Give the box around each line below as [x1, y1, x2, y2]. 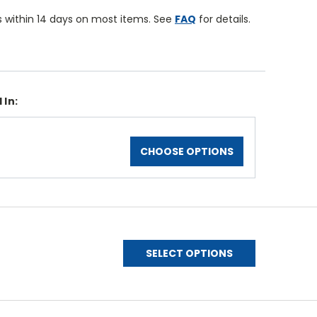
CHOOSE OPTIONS [140, 144, 234, 159]
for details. [195, 12, 250, 27]
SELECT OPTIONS [146, 246, 234, 261]
